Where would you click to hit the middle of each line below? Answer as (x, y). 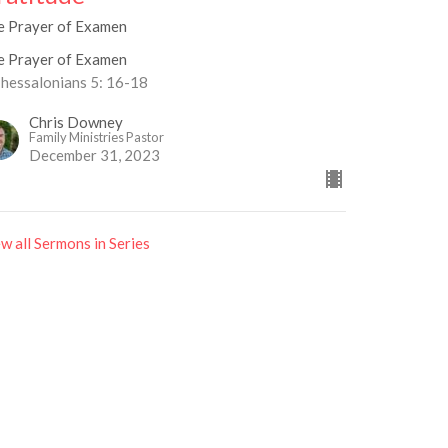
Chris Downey (76, 121)
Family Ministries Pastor (97, 136)
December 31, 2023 (95, 154)
